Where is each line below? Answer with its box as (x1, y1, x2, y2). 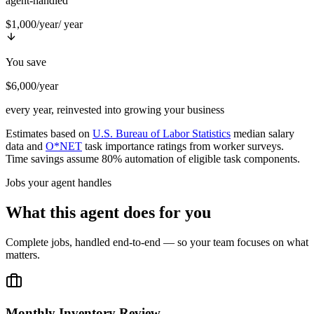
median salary (233, 128, 294, 140)
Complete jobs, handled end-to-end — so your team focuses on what (6, 236, 308, 249)
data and (6, 140, 43, 153)
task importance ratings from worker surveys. (85, 140, 284, 153)
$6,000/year (6, 80, 58, 93)
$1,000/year (6, 18, 58, 31)
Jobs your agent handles (6, 177, 111, 189)
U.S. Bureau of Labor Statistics (93, 128, 231, 140)
